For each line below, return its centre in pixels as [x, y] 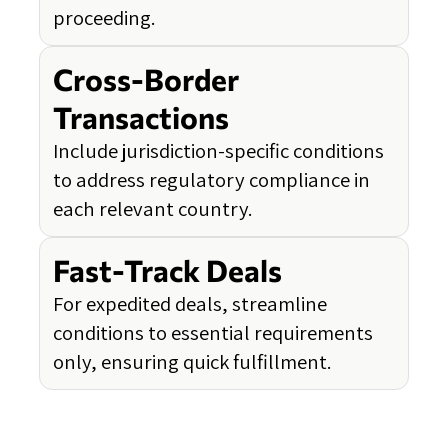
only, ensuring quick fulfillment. [192, 362]
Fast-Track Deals [167, 270]
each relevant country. [153, 209]
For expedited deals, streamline [190, 304]
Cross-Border [146, 79]
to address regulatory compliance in [211, 180]
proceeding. [104, 18]
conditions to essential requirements [213, 333]
